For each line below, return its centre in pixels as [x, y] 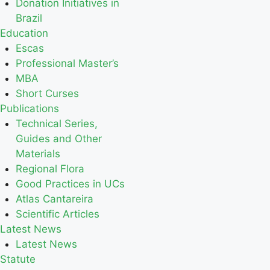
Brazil [29, 18]
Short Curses [47, 93]
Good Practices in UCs [70, 184]
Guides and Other [58, 139]
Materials [38, 154]
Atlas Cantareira [54, 199]
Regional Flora [50, 169]
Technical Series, [56, 124]
